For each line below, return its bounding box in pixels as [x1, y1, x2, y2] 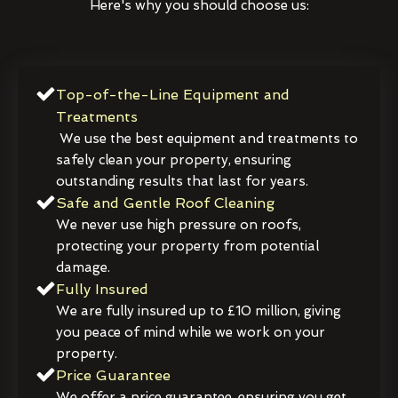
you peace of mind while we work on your [56, 323, 325, 340]
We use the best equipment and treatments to [56, 130, 358, 147]
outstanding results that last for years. [56, 172, 308, 189]
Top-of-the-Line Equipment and [56, 85, 290, 103]
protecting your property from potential [56, 237, 319, 254]
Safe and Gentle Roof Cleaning [56, 194, 275, 211]
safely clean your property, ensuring [56, 151, 291, 168]
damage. [56, 259, 110, 275]
